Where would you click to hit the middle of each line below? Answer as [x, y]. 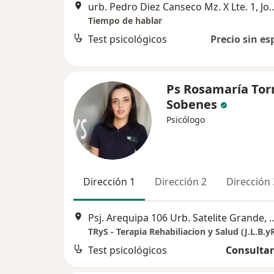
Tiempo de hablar [125, 20]
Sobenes [192, 104]
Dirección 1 [109, 182]
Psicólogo [186, 120]
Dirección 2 [181, 182]
